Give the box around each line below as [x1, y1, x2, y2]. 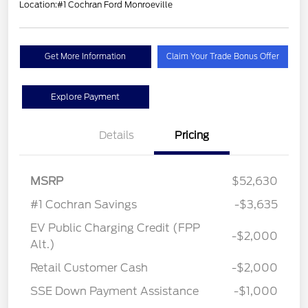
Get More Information [45, 51, 126, 61]
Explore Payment [51, 91, 120, 102]
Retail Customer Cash [30, 261, 148, 274]
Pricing [175, 129, 209, 142]
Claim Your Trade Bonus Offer [166, 51, 279, 61]
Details [98, 129, 134, 142]
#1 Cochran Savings [30, 197, 137, 211]
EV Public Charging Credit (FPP [30, 221, 200, 234]
